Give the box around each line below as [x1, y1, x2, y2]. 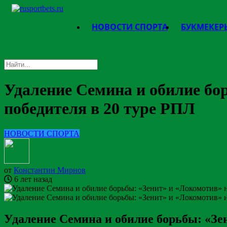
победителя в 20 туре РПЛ [4, 99, 195, 118]
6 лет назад [12, 174, 52, 183]
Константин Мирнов [14, 165, 86, 174]
